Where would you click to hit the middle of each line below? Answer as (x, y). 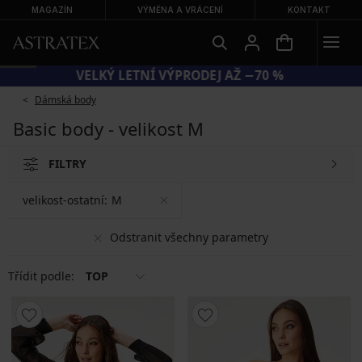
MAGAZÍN (53, 10)
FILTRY (67, 164)
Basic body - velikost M (108, 128)
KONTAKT (309, 10)
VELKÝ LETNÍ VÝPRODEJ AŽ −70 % (181, 76)
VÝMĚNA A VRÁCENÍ (180, 10)
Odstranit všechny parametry (189, 237)
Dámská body (65, 100)
